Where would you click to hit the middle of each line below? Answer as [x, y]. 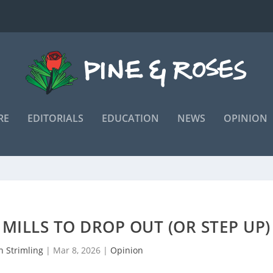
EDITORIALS [55, 118]
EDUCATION [130, 118]
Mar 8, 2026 [77, 250]
